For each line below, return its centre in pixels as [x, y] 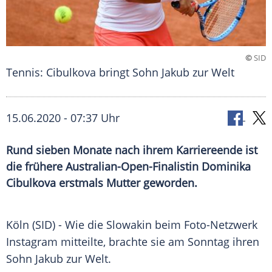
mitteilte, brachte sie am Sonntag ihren [158, 242]
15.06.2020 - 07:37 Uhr [63, 118]
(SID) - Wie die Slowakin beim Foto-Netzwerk [143, 225]
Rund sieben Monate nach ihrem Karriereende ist [132, 150]
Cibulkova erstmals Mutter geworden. [102, 183]
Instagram [32, 242]
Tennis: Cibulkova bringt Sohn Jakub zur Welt [120, 73]
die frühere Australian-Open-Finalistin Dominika [128, 167]
